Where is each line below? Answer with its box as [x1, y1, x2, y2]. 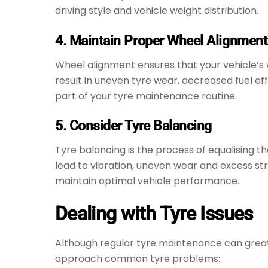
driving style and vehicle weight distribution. [55, 4, 258, 18]
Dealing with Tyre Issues [55, 202, 253, 225]
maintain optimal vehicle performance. [55, 173, 239, 188]
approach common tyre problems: [55, 251, 220, 266]
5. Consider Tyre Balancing [55, 117, 212, 135]
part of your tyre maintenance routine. [55, 89, 237, 103]
